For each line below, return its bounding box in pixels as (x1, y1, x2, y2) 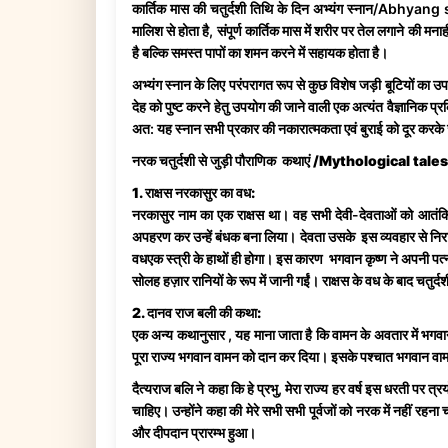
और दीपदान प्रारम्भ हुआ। (132, 423, 256, 441)
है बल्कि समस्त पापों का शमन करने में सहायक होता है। (132, 43, 388, 61)
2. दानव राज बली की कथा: (132, 303, 261, 321)
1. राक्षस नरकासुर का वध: (132, 183, 255, 201)
